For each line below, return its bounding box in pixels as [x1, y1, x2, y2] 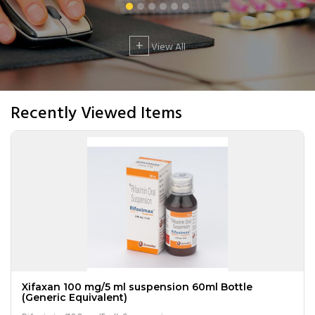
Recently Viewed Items [11, 100, 182, 127]
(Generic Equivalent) [22, 290, 127, 304]
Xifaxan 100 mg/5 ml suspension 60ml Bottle [22, 280, 252, 293]
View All [149, 39, 186, 56]
